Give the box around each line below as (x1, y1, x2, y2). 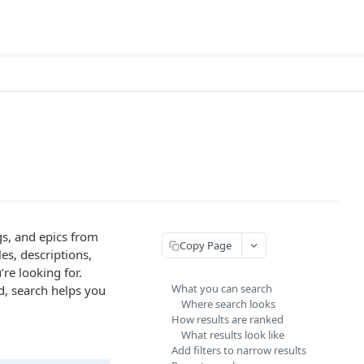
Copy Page (180, 237, 232, 253)
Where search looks (181, 297, 275, 311)
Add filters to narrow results (171, 343, 306, 357)
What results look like (181, 327, 284, 342)
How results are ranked (171, 312, 284, 327)
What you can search (171, 281, 272, 296)
